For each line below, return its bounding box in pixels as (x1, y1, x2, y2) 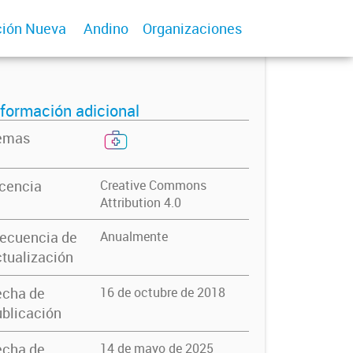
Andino (84, 19, 128, 38)
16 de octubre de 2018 (99, 284, 225, 301)
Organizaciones (143, 19, 242, 38)
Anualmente (99, 228, 168, 245)
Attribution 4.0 (99, 194, 181, 211)
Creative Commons (99, 176, 206, 194)
